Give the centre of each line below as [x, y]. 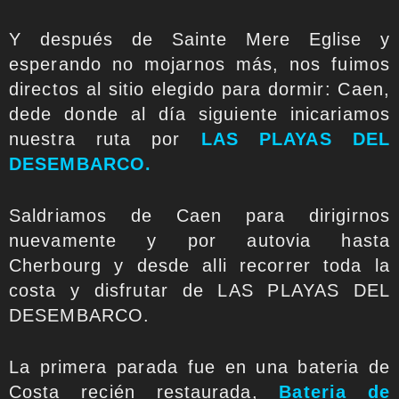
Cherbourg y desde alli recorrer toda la [199, 265]
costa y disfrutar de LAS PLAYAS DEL [199, 290]
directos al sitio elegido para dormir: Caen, [199, 89]
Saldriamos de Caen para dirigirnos [199, 215]
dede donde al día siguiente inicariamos [199, 114]
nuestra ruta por [105, 138]
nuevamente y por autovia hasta [199, 240]
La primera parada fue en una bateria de [199, 366]
